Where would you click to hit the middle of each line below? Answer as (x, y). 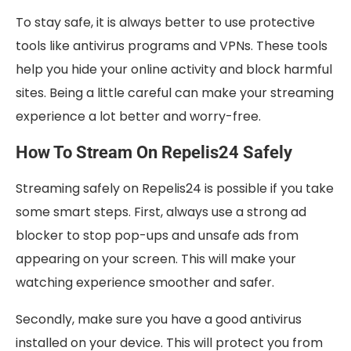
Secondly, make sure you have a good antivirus (159, 320)
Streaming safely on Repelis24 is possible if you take (175, 189)
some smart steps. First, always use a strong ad (161, 212)
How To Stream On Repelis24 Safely (154, 153)
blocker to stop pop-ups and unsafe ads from (157, 236)
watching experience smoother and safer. (145, 283)
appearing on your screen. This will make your (156, 259)
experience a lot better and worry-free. (138, 117)
